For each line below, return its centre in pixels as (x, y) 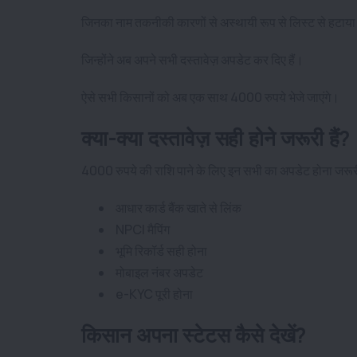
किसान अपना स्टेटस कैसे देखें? (194, 334)
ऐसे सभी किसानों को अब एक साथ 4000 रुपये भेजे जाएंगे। (210, 97)
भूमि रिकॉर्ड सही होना (160, 251)
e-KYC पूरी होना (153, 294)
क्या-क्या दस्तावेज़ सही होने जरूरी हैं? (216, 137)
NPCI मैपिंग (141, 229)
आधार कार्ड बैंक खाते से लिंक (177, 208)
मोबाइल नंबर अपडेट (158, 272)
